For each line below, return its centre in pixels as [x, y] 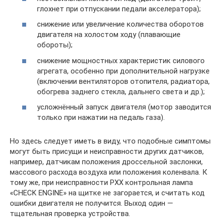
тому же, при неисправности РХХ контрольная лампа [101, 183]
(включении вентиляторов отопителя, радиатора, [123, 81]
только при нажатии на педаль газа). [101, 117]
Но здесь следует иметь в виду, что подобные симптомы [110, 141]
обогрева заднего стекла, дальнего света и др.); [121, 92]
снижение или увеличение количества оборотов [120, 24]
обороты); [55, 45]
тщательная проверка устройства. [70, 214]
